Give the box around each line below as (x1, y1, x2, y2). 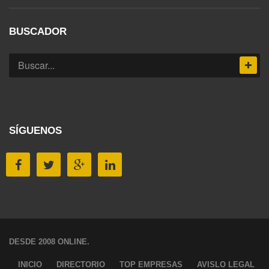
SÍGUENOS (9, 124, 62, 136)
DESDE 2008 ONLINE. (9, 237, 89, 246)
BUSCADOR (9, 25, 67, 37)
